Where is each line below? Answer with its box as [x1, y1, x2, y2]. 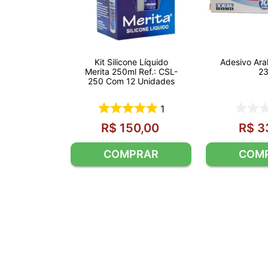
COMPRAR [103, 147, 159, 160]
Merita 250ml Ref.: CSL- [84, 66, 178, 77]
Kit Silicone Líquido [94, 57, 168, 68]
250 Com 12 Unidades [87, 76, 175, 87]
